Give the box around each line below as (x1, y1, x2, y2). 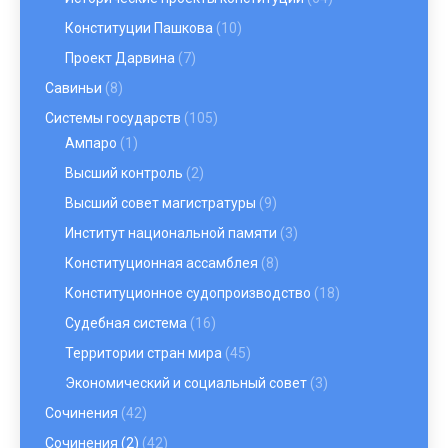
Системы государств (45, 110, 181, 126)
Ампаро (65, 135, 117, 151)
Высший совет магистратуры (65, 195, 256, 211)
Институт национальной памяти (65, 225, 277, 241)
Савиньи (45, 80, 102, 96)
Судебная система (65, 315, 187, 331)
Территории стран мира (65, 345, 222, 361)
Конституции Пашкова (65, 20, 213, 36)
